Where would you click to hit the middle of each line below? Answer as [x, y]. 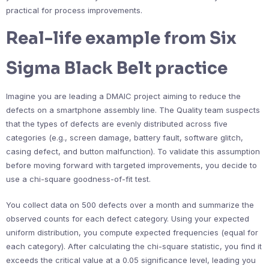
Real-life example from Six [121, 38]
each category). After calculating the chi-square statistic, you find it [134, 246]
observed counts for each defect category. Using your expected [128, 219]
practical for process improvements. [74, 10]
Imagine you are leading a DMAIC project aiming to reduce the [123, 96]
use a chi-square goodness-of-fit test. [78, 179]
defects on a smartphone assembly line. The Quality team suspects [133, 110]
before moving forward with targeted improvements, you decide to [131, 165]
